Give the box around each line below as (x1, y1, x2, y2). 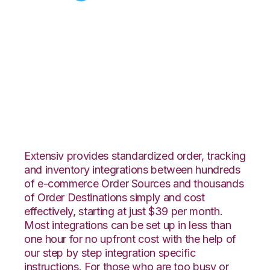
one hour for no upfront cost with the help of (24, 232, 236, 245)
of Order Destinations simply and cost (24, 190, 205, 204)
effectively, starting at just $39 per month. (24, 204, 223, 218)
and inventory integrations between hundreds (24, 163, 240, 176)
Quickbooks (24, 58, 148, 85)
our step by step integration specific (24, 246, 196, 259)
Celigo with (24, 32, 140, 59)
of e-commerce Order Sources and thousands (24, 177, 244, 190)
